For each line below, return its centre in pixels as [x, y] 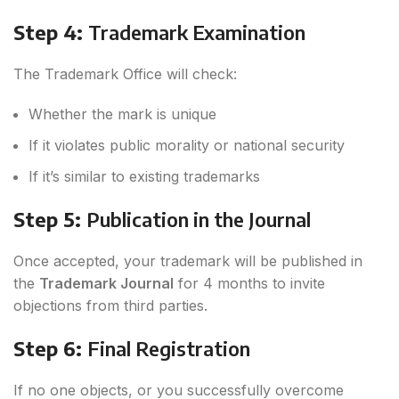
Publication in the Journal [199, 220]
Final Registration [169, 349]
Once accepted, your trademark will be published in [188, 261]
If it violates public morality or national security [187, 146]
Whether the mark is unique [122, 114]
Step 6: [50, 349]
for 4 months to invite [249, 284]
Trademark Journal [106, 284]
